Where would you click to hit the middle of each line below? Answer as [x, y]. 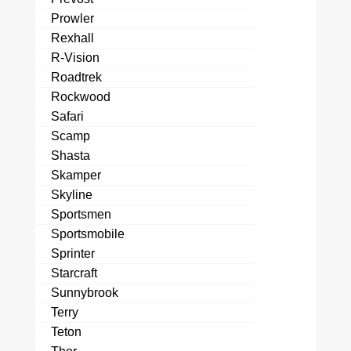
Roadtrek [76, 77]
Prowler [72, 18]
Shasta [71, 156]
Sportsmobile [88, 234]
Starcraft [74, 273]
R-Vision [75, 58]
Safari [67, 116]
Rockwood [81, 97]
